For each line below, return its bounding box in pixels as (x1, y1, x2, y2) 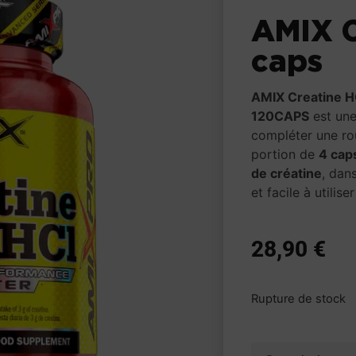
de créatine (251, 164, 323, 181)
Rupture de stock (251, 291, 346, 306)
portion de (251, 145, 319, 162)
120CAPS (251, 107, 310, 124)
